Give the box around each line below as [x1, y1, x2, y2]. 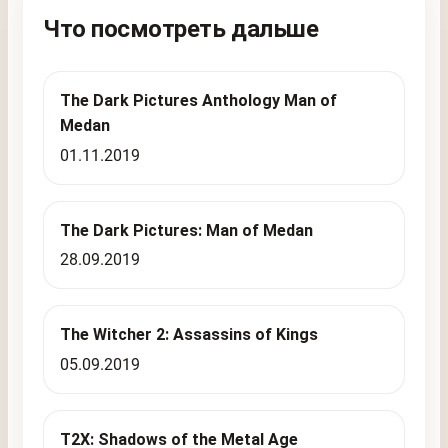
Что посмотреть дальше [43, 14, 319, 43]
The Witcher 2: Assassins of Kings [60, 325, 319, 345]
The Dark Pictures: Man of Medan [60, 220, 314, 240]
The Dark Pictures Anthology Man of [60, 90, 338, 110]
